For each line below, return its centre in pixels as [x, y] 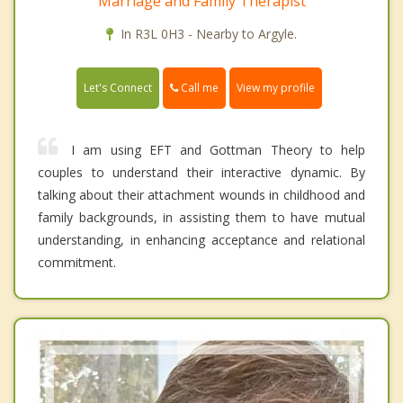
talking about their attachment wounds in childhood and [201, 195]
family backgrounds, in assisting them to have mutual [201, 218]
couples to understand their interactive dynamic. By [201, 173]
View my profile [276, 88]
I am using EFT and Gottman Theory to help [218, 150]
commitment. [77, 263]
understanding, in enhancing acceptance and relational [201, 240]
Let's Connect [118, 88]
